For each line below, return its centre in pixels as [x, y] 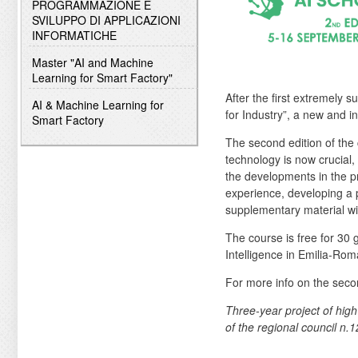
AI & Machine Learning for [97, 104]
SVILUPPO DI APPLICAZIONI [106, 20]
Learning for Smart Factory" [102, 77]
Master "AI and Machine [92, 62]
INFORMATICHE [74, 35]
